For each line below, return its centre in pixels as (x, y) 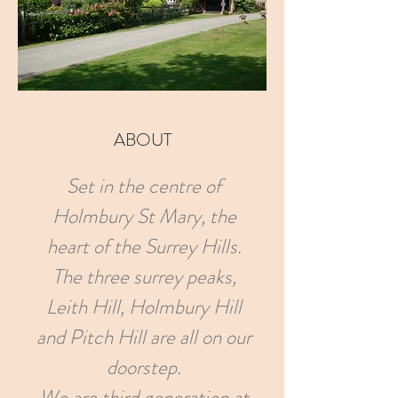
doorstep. (144, 367)
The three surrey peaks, (144, 277)
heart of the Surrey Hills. (144, 247)
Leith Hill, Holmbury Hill (144, 307)
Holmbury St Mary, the (144, 216)
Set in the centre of (144, 186)
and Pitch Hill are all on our (144, 337)
